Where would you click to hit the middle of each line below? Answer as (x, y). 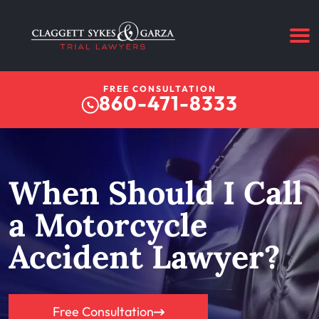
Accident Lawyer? (145, 256)
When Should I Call (156, 192)
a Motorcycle (108, 224)
